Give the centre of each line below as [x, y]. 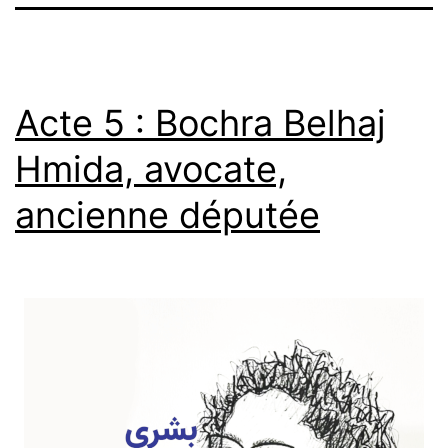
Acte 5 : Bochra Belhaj [200, 122]
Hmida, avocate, [151, 168]
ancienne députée [167, 214]
